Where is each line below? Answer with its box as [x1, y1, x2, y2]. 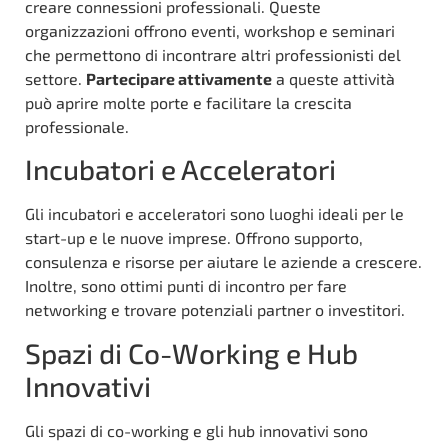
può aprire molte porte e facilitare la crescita [25, 92, 352, 112]
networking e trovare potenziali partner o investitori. [25, 300, 405, 320]
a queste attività [272, 68, 395, 88]
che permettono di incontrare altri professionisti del [25, 44, 401, 64]
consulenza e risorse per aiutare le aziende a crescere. [25, 252, 422, 272]
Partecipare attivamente [86, 68, 272, 88]
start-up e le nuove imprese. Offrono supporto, [25, 228, 363, 248]
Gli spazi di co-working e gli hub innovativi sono [25, 420, 368, 440]
